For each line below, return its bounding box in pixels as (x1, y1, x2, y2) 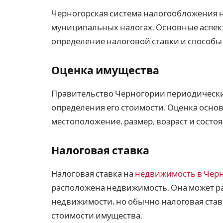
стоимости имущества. (51, 210, 142, 220)
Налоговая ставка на (51, 168, 135, 178)
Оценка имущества (51, 64, 159, 77)
